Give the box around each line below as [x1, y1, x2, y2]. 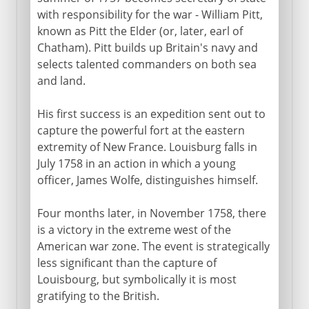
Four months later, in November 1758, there [37, 205, 266, 221]
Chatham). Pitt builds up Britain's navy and [37, 39, 258, 55]
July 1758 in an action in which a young [37, 155, 236, 171]
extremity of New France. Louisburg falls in [37, 139, 257, 154]
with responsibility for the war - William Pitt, [37, 6, 263, 22]
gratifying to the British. [37, 288, 159, 303]
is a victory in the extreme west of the [37, 221, 231, 237]
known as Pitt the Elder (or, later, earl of [37, 23, 243, 39]
